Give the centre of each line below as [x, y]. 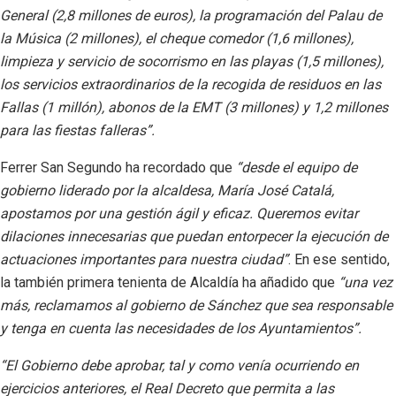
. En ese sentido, [339, 259]
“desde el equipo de [297, 167]
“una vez [366, 282]
